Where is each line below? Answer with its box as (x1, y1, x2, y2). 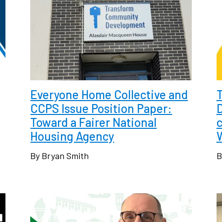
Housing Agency (30, 128, 114, 143)
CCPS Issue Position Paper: (30, 101, 172, 115)
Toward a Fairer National (30, 114, 157, 129)
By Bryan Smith (30, 150, 89, 161)
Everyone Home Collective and (30, 87, 188, 102)
